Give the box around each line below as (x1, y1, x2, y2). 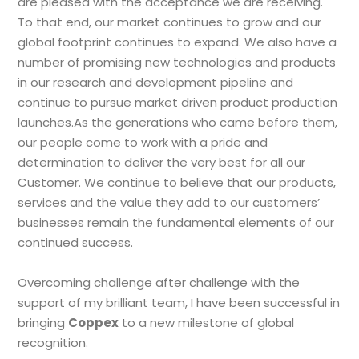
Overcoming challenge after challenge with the (18, 274, 301, 292)
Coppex (68, 314, 119, 332)
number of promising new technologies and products (18, 54, 337, 71)
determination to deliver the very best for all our (18, 154, 306, 171)
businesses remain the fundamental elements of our (18, 214, 335, 232)
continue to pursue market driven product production (18, 94, 338, 111)
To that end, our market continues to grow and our (18, 14, 322, 31)
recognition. (18, 334, 89, 352)
